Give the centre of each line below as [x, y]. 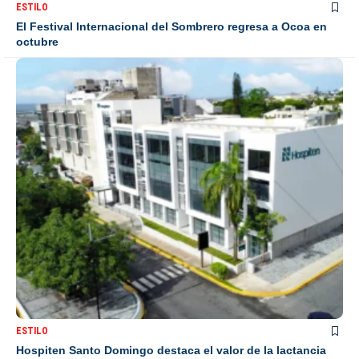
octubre [37, 41]
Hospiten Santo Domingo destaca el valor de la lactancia [171, 351]
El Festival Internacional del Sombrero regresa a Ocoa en [171, 26]
